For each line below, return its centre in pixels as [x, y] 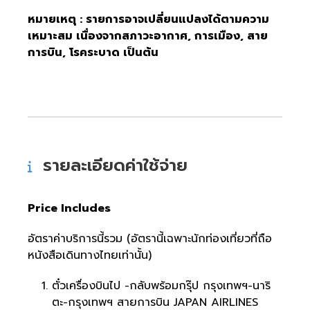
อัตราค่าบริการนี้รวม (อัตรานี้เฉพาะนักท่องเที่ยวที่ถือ [150, 239]
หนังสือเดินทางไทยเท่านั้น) [90, 255]
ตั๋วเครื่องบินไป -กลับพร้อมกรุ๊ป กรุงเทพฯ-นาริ [161, 286]
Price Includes [69, 208]
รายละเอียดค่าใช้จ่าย [115, 165]
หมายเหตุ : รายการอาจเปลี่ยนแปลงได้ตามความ [148, 19]
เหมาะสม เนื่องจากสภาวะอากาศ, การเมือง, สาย [148, 36]
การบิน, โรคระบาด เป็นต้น [93, 53]
